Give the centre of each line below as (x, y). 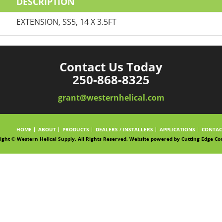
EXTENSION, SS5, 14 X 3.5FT (66, 22)
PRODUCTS (76, 129)
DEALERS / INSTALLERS (124, 129)
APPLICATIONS (177, 129)
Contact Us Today (111, 67)
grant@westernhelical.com (111, 98)
